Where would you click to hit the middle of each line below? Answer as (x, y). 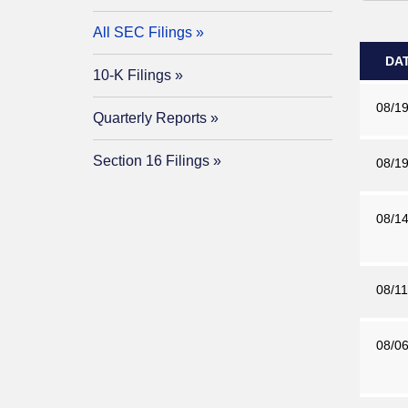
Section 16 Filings (151, 161)
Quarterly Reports (150, 118)
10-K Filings (132, 75)
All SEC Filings (143, 32)
